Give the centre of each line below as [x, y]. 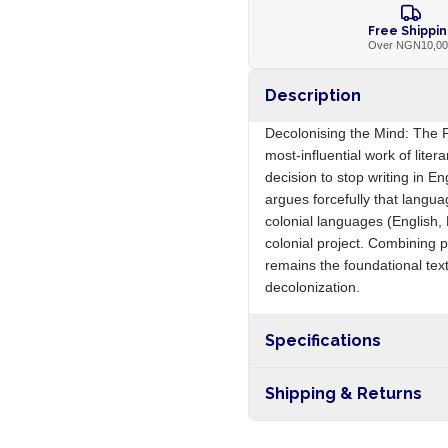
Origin [282, 381]
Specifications [322, 340]
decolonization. [312, 287]
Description [312, 95]
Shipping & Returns [343, 393]
